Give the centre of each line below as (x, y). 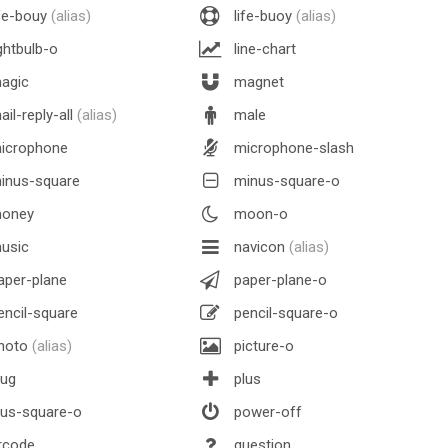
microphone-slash (292, 147)
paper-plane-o (278, 279)
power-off (266, 411)
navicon (259, 246)
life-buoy (263, 15)
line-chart (263, 48)
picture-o (262, 345)
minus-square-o (285, 180)
